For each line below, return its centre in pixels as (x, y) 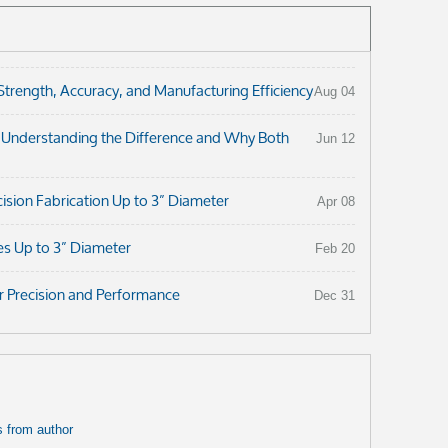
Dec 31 (334, 295)
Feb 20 (334, 248)
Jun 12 (335, 138)
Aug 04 (334, 91)
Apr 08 (335, 201)
